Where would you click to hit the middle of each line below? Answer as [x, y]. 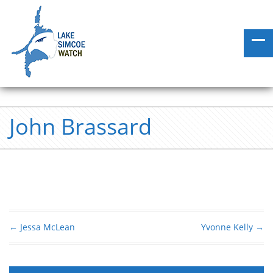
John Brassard [80, 126]
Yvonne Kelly [228, 227]
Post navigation [66, 242]
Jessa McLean [46, 227]
